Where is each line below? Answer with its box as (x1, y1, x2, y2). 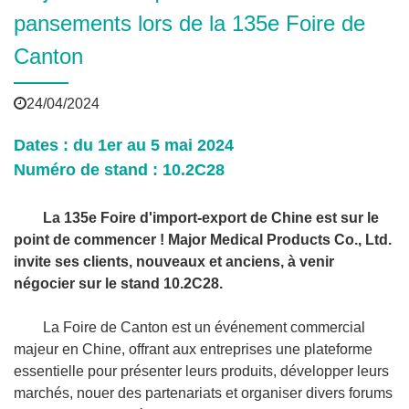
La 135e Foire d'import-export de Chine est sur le (43, 210, 379, 225)
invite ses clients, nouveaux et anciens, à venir (14, 254, 334, 269)
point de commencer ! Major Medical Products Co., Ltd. (14, 232, 392, 247)
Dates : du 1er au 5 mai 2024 (14, 136, 234, 154)
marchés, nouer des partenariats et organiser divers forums (14, 385, 393, 401)
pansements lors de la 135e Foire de (14, 11, 365, 36)
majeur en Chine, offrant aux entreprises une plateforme (14, 341, 372, 357)
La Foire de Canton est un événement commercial (43, 320, 365, 335)
